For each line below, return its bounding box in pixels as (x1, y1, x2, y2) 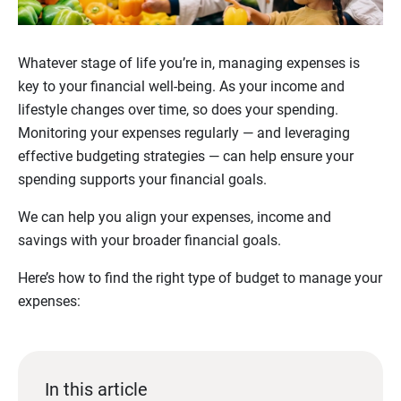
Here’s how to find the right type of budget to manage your (18, 269, 382, 287)
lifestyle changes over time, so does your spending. (18, 101, 338, 119)
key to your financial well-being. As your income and (18, 78, 345, 96)
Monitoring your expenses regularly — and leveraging (18, 124, 350, 142)
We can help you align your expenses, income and (18, 209, 331, 226)
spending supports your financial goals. (18, 171, 270, 189)
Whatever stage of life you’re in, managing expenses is (18, 55, 360, 73)
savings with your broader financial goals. (18, 232, 281, 250)
